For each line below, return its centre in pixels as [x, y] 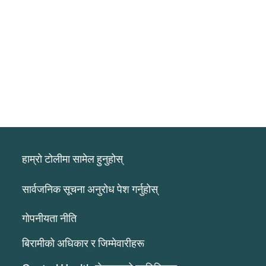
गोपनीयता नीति [49, 218]
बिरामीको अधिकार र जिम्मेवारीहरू [83, 243]
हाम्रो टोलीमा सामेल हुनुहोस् [72, 159]
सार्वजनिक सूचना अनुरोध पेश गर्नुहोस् [90, 189]
